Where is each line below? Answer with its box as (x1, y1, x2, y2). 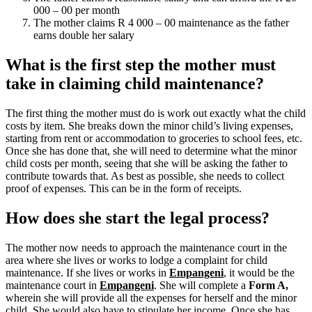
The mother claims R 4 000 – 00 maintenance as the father (33, 17, 289, 29)
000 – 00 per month (33, 4, 120, 17)
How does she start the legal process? (6, 208, 270, 227)
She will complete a (159, 279, 249, 291)
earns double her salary (33, 29, 134, 42)
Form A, (249, 279, 288, 291)
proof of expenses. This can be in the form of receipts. (6, 182, 242, 194)
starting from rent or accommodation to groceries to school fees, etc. (6, 132, 302, 144)
